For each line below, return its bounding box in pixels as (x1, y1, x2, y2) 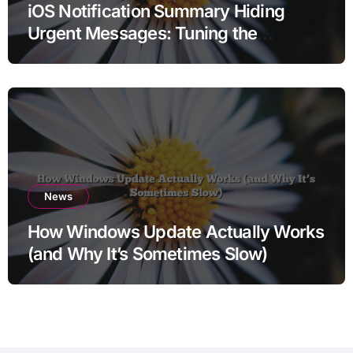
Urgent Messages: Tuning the (27, 22, 258, 43)
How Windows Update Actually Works (27, 221, 325, 242)
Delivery (27, 44, 93, 65)
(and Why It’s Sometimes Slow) (27, 243, 268, 264)
